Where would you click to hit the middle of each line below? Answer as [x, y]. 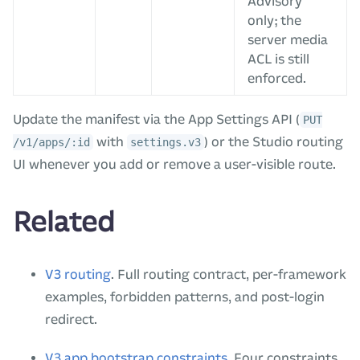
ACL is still [278, 59]
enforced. [277, 78]
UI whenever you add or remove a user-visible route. [174, 164]
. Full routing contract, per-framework [229, 274]
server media [288, 39]
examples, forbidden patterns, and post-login [185, 297]
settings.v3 [166, 142]
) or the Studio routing [274, 141]
